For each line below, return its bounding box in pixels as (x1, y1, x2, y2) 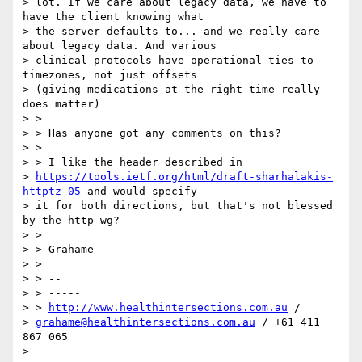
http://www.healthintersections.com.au (48, 301, 288, 314)
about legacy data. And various (23, 40, 217, 53)
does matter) (23, 98, 100, 111)
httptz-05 (23, 185, 81, 198)
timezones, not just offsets (23, 69, 197, 82)
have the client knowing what (23, 11, 204, 23)
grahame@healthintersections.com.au (36, 316, 255, 329)
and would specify (81, 185, 197, 198)
